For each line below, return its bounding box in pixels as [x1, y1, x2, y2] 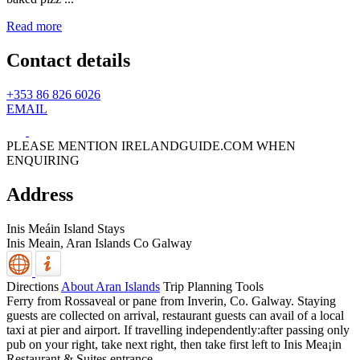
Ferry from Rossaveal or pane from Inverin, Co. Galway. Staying [6, 294, 336, 309]
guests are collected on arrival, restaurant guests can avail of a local [6, 309, 344, 323]
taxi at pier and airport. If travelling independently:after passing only [6, 323, 350, 337]
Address [6, 184, 73, 206]
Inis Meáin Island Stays [6, 222, 125, 236]
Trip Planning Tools [163, 280, 264, 294]
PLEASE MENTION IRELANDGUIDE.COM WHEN [6, 139, 296, 153]
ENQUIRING [6, 153, 80, 168]
